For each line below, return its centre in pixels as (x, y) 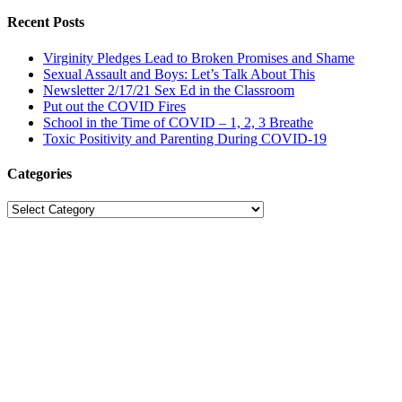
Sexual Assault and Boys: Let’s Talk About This (179, 74)
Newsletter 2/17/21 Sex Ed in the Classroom (169, 90)
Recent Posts (46, 22)
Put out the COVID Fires (114, 106)
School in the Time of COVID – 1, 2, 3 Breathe (178, 122)
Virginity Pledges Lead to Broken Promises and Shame (199, 57)
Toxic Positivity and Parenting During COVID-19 (185, 138)
